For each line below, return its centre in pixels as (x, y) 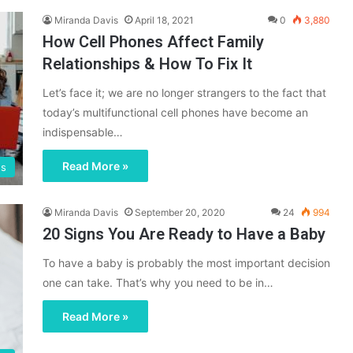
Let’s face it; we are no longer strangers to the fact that (184, 93)
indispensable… (83, 132)
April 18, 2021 (164, 20)
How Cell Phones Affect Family (153, 42)
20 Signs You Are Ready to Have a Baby (184, 234)
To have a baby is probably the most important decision (186, 263)
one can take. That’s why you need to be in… (158, 283)
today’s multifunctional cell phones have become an (175, 113)
